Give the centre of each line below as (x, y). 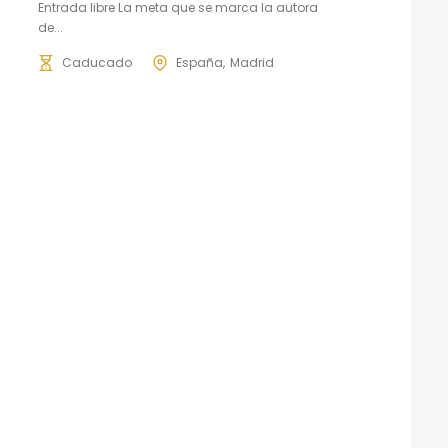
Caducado (96, 62)
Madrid (251, 62)
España (199, 62)
